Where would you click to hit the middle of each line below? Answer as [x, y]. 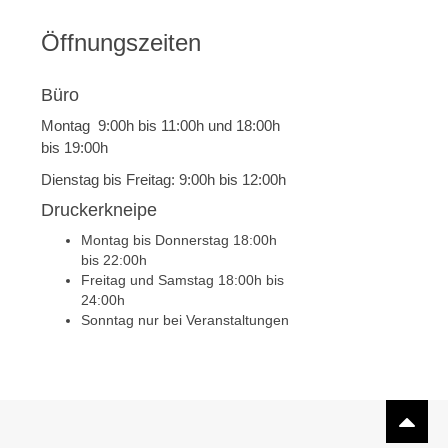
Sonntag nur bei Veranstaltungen [185, 320]
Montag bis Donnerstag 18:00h [179, 240]
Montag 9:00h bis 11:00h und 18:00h [160, 125]
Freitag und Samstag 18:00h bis [182, 280]
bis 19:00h [74, 147]
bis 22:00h [114, 260]
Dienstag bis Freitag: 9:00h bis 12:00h [163, 179]
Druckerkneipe [99, 210]
